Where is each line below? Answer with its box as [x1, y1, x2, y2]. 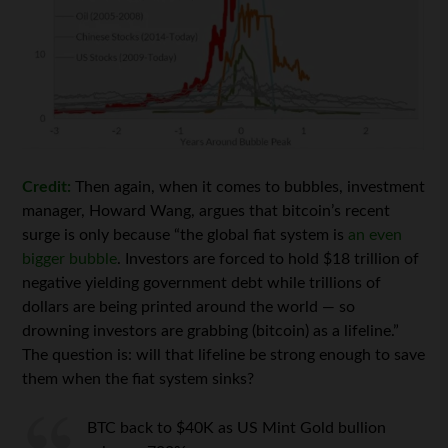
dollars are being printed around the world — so [22, 299, 356, 316]
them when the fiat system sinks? [22, 371, 255, 388]
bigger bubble [22, 251, 118, 268]
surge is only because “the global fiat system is [22, 227, 349, 244]
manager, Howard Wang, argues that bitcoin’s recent [22, 203, 391, 220]
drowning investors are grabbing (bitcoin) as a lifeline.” [22, 323, 400, 340]
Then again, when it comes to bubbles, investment [71, 179, 426, 196]
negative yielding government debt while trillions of [22, 275, 382, 292]
